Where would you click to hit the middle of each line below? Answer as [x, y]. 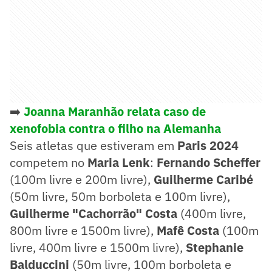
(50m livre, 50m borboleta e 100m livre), [120, 196]
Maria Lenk [119, 162]
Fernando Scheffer [209, 162]
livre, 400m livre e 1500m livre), [98, 247]
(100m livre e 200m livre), [82, 179]
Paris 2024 [208, 145]
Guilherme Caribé [203, 179]
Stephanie [215, 247]
